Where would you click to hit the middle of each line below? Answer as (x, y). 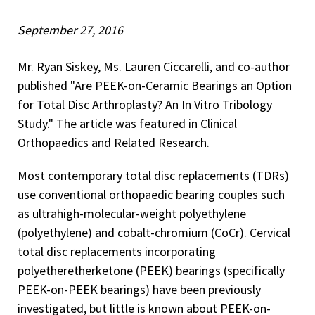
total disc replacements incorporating (117, 251)
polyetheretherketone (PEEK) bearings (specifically (151, 270)
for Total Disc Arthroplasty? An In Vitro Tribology (145, 104)
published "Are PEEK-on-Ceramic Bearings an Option (155, 85)
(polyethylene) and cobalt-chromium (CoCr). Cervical (154, 232)
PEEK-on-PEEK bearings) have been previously (139, 289)
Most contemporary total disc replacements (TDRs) (153, 175)
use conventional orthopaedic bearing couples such (151, 194)
